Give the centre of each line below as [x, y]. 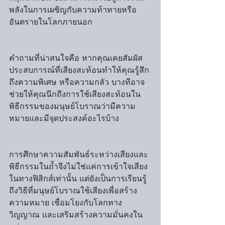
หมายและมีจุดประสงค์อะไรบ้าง [64, 118]
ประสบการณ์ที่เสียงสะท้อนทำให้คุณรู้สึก [79, 70]
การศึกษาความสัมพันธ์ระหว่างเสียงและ [79, 154]
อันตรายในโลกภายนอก [51, 22]
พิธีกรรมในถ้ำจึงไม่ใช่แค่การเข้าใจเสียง [78, 166]
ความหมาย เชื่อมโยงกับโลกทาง [66, 203]
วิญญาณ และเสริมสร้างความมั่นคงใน [76, 215]
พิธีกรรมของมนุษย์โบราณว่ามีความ [72, 106]
